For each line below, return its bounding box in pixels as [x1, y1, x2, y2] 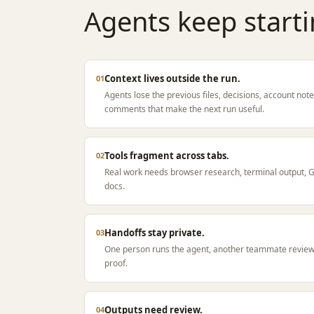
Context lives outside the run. [104, 72, 240, 85]
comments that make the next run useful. [104, 103, 264, 115]
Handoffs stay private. [104, 226, 205, 239]
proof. [104, 257, 128, 269]
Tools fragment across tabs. [104, 149, 229, 162]
